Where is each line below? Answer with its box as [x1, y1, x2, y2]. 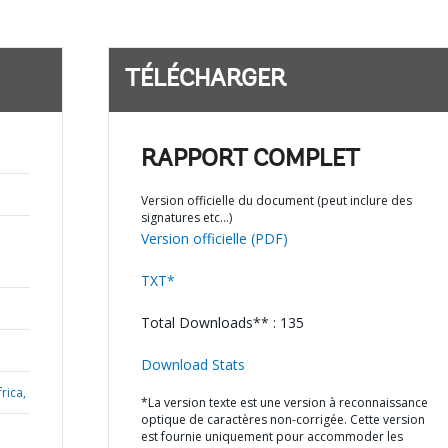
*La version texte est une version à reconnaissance [140, 394, 428, 411]
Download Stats [140, 355, 245, 374]
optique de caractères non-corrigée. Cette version [140, 411, 425, 428]
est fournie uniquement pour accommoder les [140, 428, 403, 445]
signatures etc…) [140, 209, 232, 226]
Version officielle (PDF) [140, 229, 288, 248]
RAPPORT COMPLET [140, 148, 360, 172]
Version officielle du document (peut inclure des [140, 192, 412, 209]
